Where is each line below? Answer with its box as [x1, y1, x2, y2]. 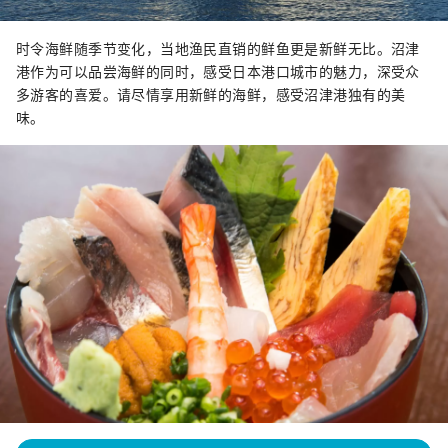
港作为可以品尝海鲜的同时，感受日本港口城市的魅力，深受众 [16, 61, 420, 82]
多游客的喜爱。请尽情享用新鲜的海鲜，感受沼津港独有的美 [16, 84, 406, 105]
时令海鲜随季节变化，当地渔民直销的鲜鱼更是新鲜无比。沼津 [16, 38, 420, 59]
